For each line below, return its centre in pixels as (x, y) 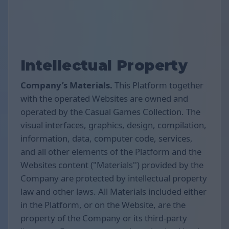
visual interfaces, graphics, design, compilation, (113, 125)
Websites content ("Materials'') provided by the (112, 165)
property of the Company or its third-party (104, 218)
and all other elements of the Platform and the (111, 151)
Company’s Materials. (66, 85)
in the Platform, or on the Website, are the (103, 204)
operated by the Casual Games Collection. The (110, 111)
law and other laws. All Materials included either (113, 191)
